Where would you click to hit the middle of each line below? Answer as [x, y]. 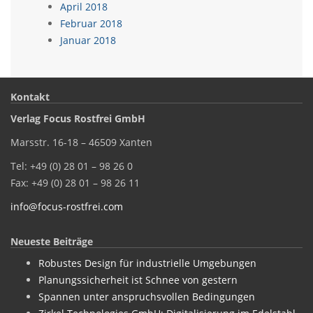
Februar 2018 [91, 23]
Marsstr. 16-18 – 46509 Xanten [81, 142]
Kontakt [30, 97]
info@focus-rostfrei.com [67, 206]
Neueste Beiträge [52, 241]
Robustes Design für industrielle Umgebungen [147, 263]
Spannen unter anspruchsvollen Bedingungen [147, 297]
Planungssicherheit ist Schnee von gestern [138, 280]
